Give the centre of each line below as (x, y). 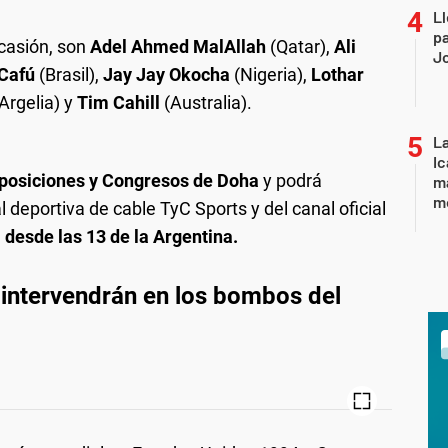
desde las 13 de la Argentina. (121, 236)
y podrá (290, 180)
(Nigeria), (270, 74)
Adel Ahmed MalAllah (180, 46)
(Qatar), (300, 46)
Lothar (337, 74)
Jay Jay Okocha (166, 74)
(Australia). (206, 102)
